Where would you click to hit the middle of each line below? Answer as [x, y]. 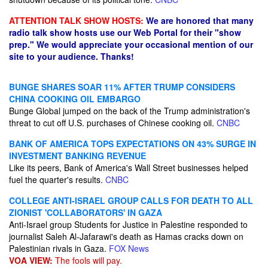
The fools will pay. [87, 260]
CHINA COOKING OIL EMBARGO [75, 99]
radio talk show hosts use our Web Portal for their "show [125, 32]
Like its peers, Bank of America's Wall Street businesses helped [129, 167]
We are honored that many [200, 20]
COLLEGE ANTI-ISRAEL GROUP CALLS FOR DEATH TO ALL [131, 200]
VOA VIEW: [31, 260]
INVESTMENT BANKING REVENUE [77, 156]
